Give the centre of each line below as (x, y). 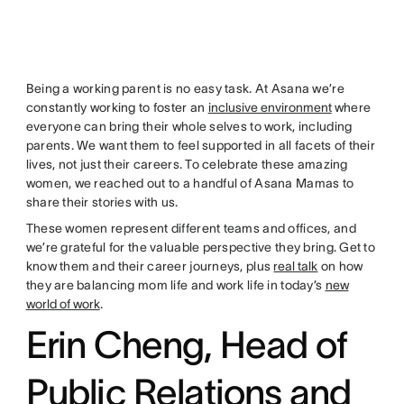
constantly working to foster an (117, 107)
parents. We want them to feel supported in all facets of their (201, 145)
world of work (63, 303)
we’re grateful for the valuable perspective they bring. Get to (201, 247)
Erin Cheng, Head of (186, 344)
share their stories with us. (102, 202)
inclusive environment (270, 107)
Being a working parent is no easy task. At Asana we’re (185, 88)
